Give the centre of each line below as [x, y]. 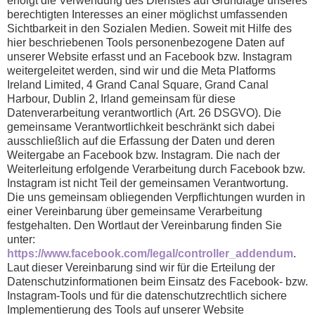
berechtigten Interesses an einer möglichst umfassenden [147, 15]
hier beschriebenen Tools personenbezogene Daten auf [146, 43]
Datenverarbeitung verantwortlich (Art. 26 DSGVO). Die [144, 113]
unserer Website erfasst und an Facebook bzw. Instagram [149, 57]
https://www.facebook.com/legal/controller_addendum [150, 254]
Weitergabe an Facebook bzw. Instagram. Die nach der [143, 155]
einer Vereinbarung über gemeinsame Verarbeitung [135, 212]
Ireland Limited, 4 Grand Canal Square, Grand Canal [138, 85]
